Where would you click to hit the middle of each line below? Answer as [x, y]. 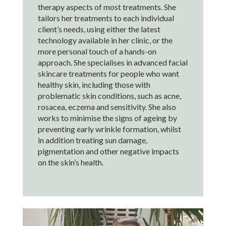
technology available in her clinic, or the [105, 40]
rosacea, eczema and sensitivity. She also [107, 107]
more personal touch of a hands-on [97, 51]
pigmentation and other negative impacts [108, 151]
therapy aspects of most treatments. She [107, 7]
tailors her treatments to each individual [106, 18]
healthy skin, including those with [94, 84]
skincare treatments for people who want [108, 73]
